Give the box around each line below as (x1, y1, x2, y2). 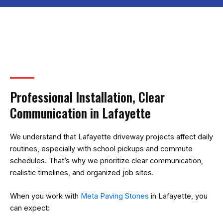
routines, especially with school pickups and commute (10, 144, 193, 153)
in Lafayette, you (149, 192, 208, 201)
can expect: (10, 204, 50, 213)
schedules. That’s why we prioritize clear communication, (10, 156, 203, 165)
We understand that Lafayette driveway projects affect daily (10, 132, 213, 141)
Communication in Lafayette (10, 103, 151, 122)
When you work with (10, 192, 81, 201)
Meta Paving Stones (81, 192, 149, 201)
